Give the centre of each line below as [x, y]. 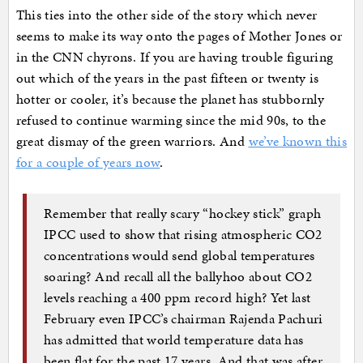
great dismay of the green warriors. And [132, 141]
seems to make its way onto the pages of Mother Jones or [179, 36]
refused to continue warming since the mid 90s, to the [171, 120]
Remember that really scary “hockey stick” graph [183, 213]
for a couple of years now [88, 162]
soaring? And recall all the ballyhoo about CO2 [178, 276]
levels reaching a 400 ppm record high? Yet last [177, 297]
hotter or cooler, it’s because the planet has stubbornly [170, 99]
